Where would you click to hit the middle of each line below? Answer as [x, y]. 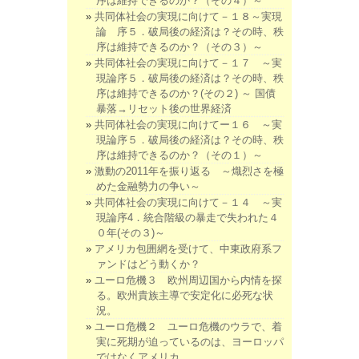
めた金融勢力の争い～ [148, 187]
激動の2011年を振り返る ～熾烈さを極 [189, 171]
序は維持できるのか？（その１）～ [179, 155]
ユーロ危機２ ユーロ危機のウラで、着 [188, 327]
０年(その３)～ [131, 233]
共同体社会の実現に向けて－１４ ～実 [188, 203]
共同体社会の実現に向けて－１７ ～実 [188, 63]
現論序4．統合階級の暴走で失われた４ [188, 218]
